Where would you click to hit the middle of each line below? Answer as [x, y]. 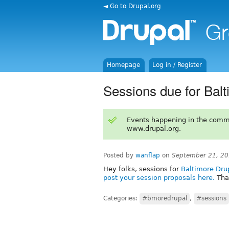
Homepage [124, 65]
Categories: [121, 198]
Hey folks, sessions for [142, 169]
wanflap [148, 155]
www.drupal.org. [154, 128]
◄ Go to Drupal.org [132, 6]
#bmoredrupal [165, 198]
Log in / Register [177, 65]
